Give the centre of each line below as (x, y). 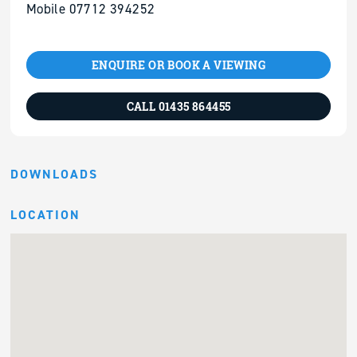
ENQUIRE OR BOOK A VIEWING (178, 65)
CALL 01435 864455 (178, 106)
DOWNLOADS (54, 174)
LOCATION (45, 214)
